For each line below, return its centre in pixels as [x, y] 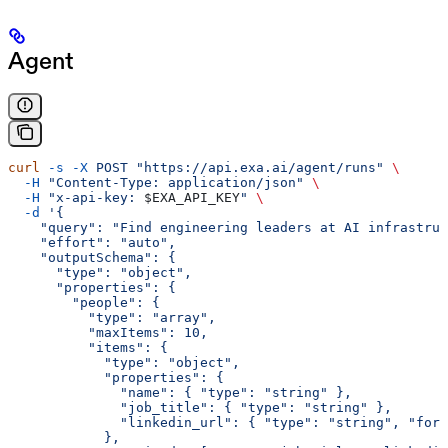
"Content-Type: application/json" [172, 182]
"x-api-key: [92, 197]
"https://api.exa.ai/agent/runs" [256, 167]
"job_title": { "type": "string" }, [200, 407]
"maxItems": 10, [108, 332]
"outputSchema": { [92, 257]
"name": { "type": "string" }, [180, 392]
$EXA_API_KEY [192, 197]
